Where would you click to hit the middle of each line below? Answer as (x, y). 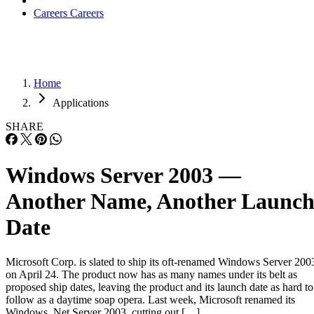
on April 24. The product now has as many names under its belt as (151, 274)
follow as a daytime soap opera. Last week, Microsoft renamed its (150, 299)
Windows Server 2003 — (123, 176)
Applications (81, 103)
